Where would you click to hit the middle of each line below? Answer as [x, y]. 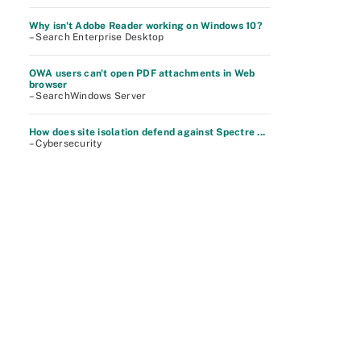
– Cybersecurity [66, 143]
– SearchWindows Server [88, 96]
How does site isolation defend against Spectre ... [147, 132]
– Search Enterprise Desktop [97, 37]
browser [48, 85]
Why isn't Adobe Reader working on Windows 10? [145, 26]
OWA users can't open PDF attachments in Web [142, 73]
